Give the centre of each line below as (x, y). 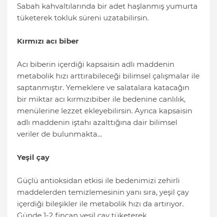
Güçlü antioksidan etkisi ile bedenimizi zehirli (98, 181)
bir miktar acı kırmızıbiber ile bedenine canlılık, (101, 99)
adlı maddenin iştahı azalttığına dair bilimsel (97, 123)
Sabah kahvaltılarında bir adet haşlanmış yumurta (107, 6)
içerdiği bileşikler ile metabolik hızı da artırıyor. (100, 204)
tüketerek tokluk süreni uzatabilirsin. (83, 18)
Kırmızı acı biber (48, 41)
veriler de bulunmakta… (60, 134)
